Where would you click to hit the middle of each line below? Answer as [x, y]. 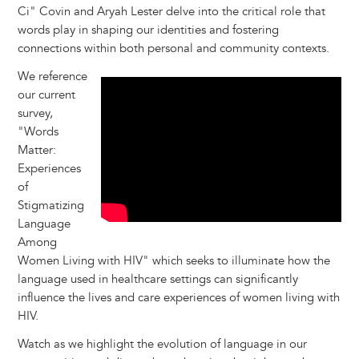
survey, [35, 114]
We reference [52, 77]
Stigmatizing [50, 206]
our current [46, 95]
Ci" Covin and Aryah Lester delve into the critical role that [171, 12]
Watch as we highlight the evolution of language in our [162, 345]
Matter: [36, 151]
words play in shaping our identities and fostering [148, 30]
